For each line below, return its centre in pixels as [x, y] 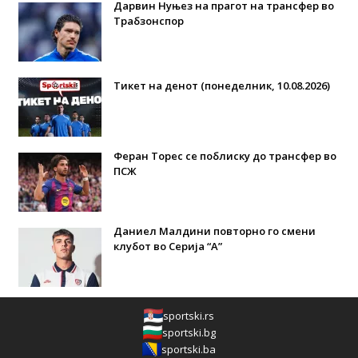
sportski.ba [189, 349]
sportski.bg [189, 332]
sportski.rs [189, 315]
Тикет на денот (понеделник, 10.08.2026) [221, 85]
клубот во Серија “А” [167, 246]
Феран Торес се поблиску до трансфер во [225, 155]
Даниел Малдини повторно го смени [214, 231]
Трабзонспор [148, 20]
